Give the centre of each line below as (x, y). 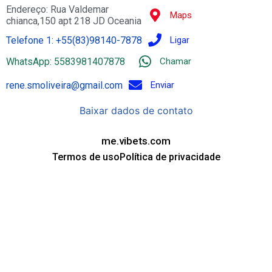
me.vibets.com (136, 141)
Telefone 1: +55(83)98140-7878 (74, 40)
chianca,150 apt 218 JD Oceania (74, 21)
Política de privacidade (170, 157)
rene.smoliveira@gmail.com (64, 85)
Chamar (175, 62)
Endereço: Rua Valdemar (57, 9)
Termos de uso (86, 157)
